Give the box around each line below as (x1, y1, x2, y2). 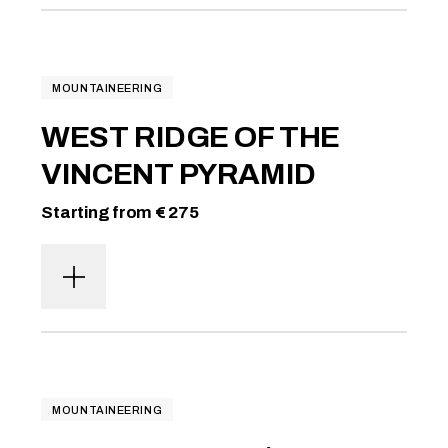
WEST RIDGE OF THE (41, 121, 340, 153)
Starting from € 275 (41, 203, 199, 222)
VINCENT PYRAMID (41, 158, 316, 190)
